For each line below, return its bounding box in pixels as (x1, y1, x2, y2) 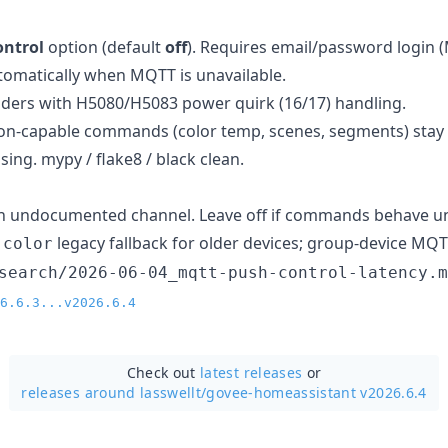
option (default (44, 35, 165, 58)
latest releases (200, 362, 303, 382)
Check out (126, 362, 201, 382)
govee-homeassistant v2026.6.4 (206, 382, 427, 402)
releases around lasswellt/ (21, 382, 207, 402)
